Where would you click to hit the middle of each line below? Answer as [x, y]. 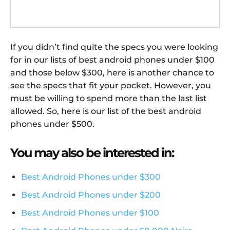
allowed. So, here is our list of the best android [106, 111]
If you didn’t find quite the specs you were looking [114, 47]
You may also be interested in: [92, 152]
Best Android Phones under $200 [91, 195]
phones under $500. [52, 124]
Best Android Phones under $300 [91, 177]
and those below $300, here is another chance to [112, 72]
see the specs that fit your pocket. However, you [111, 85]
